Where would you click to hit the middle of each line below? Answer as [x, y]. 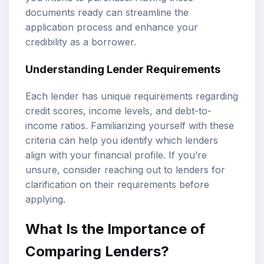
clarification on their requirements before [117, 184]
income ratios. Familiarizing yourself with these [130, 125]
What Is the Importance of [115, 229]
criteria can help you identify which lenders [122, 140]
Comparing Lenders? [97, 252]
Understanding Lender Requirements [123, 69]
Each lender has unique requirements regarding [132, 96]
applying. [45, 199]
